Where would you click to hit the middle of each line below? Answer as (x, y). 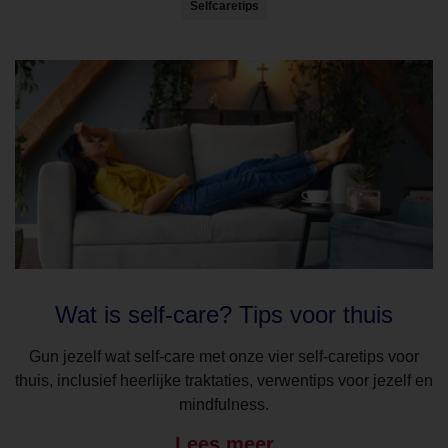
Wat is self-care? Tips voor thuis (224, 314)
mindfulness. (224, 404)
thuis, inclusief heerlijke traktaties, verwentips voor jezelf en (224, 380)
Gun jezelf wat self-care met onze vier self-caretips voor (224, 356)
